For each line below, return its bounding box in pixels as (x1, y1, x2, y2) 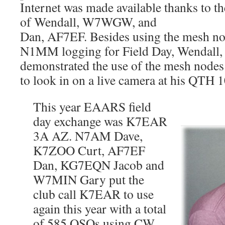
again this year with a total (33, 199, 166, 217)
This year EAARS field (33, 97, 151, 115)
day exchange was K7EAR (33, 112, 167, 130)
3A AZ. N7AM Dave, (33, 127, 143, 144)
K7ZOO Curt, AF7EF (33, 141, 145, 159)
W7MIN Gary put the (33, 170, 144, 188)
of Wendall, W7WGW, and (20, 13, 157, 30)
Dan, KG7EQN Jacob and (33, 156, 164, 173)
